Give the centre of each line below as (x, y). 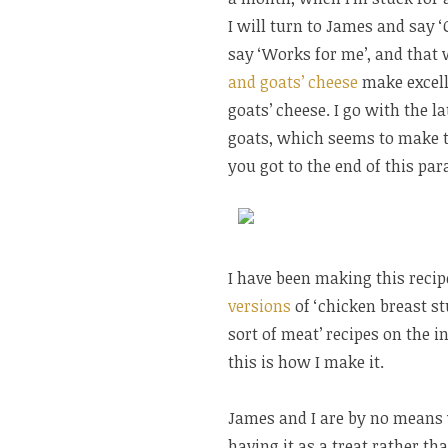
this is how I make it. (306, 361)
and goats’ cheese (293, 81)
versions (259, 305)
